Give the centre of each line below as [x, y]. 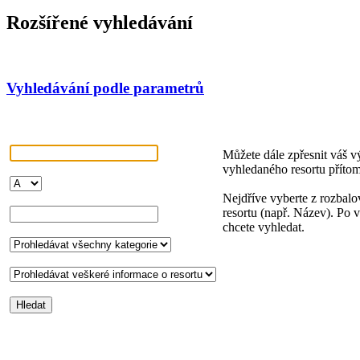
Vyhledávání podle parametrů [105, 88]
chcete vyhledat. [264, 227]
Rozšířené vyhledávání [100, 23]
